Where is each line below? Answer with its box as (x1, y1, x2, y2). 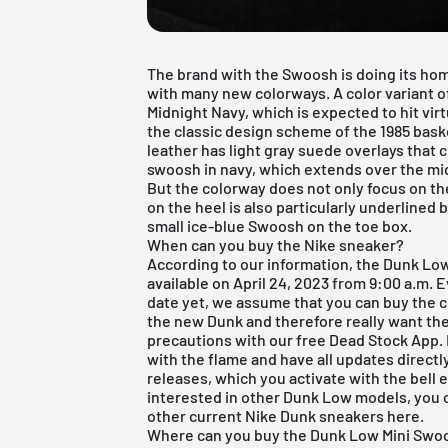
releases (147, 367, 209, 387)
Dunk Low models (283, 386, 408, 406)
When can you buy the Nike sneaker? (147, 234, 405, 254)
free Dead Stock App (296, 329, 440, 349)
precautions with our (147, 329, 297, 349)
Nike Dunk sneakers (245, 405, 385, 425)
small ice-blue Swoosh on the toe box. (147, 215, 413, 235)
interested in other (147, 386, 284, 406)
